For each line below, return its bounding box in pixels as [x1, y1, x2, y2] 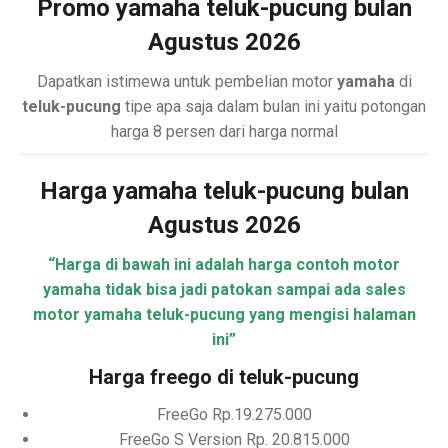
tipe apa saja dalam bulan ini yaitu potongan [121, 97, 426, 116]
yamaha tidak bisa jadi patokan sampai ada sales [42, 280, 406, 299]
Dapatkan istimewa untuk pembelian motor [36, 72, 337, 91]
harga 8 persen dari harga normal [110, 122, 338, 141]
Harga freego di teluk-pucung [89, 365, 359, 389]
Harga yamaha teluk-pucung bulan [39, 177, 409, 205]
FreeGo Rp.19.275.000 [156, 405, 312, 424]
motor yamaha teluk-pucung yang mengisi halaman [32, 305, 416, 324]
